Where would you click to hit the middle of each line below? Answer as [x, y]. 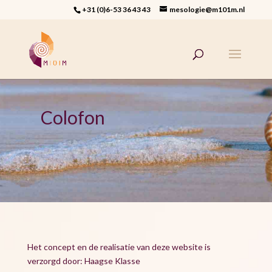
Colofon [73, 117]
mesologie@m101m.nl [207, 9]
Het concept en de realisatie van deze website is [119, 247]
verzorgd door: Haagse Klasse [83, 261]
